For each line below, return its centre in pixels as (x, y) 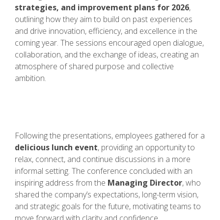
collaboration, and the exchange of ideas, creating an (107, 55)
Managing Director (145, 182)
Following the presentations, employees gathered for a (110, 135)
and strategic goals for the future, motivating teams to (108, 206)
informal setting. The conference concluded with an (104, 171)
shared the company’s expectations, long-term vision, (107, 194)
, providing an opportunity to (146, 147)
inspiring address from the (61, 182)
